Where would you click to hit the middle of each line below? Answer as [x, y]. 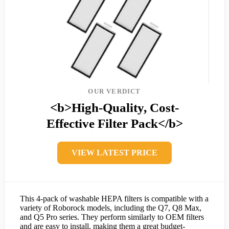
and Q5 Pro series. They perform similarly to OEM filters [112, 217]
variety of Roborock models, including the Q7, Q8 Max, [111, 208]
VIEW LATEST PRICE [114, 153]
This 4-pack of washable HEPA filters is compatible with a [114, 199]
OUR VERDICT [114, 91]
